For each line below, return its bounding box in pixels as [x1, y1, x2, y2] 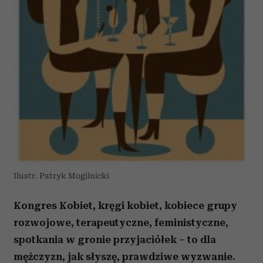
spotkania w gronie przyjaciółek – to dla [14, 234, 216, 246]
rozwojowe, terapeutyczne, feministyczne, [14, 217, 228, 229]
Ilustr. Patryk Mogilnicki [14, 171, 109, 181]
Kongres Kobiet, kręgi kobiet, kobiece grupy [14, 200, 237, 212]
